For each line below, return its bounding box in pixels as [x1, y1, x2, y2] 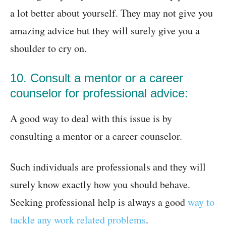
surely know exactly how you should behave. [10, 178, 190, 192]
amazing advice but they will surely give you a [10, 24, 200, 38]
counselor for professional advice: [10, 86, 188, 100]
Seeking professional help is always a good [10, 195, 188, 209]
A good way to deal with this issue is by [10, 111, 172, 126]
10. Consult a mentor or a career [10, 71, 183, 85]
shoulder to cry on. [10, 41, 87, 55]
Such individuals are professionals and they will [10, 160, 206, 174]
